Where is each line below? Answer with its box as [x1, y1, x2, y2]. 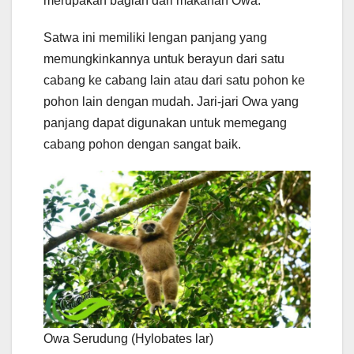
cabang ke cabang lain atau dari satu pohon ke [43, 73, 305, 87]
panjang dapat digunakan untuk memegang [43, 115, 287, 130]
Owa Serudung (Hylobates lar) [43, 331, 213, 345]
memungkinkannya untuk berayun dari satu [43, 51, 284, 66]
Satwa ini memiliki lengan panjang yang [43, 30, 267, 44]
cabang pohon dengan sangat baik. [43, 137, 241, 151]
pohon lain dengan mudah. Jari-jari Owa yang [43, 94, 299, 108]
